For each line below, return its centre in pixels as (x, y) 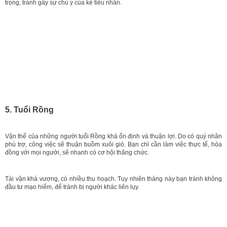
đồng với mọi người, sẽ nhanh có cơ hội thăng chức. (77, 152)
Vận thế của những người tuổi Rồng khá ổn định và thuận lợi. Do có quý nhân (113, 136)
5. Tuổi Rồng (29, 109)
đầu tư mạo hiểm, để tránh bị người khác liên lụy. (72, 187)
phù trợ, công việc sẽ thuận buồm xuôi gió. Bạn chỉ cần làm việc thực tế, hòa (113, 144)
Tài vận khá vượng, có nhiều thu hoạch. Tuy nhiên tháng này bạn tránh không (113, 179)
